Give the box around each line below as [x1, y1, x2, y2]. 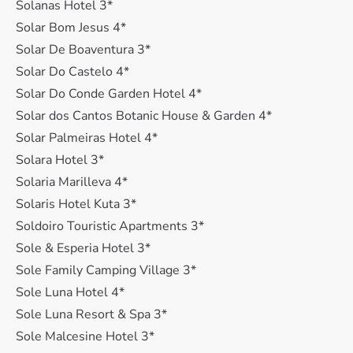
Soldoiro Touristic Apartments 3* [16, 217, 204, 235]
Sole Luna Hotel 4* [16, 284, 124, 301]
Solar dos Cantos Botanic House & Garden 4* [16, 107, 272, 124]
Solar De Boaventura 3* [16, 41, 150, 58]
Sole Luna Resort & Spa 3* [16, 306, 167, 323]
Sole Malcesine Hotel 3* [16, 328, 154, 345]
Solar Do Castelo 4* [16, 63, 129, 80]
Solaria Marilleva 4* [16, 173, 128, 191]
